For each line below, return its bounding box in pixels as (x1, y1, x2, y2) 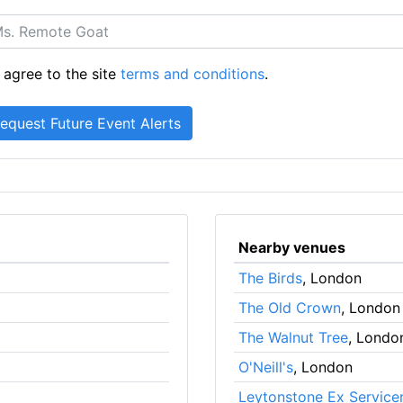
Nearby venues (237, 237, 345, 256)
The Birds (237, 268, 302, 287)
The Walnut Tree (237, 327, 348, 346)
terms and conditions (121, 64, 265, 83)
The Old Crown (237, 298, 341, 317)
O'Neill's (237, 357, 293, 376)
